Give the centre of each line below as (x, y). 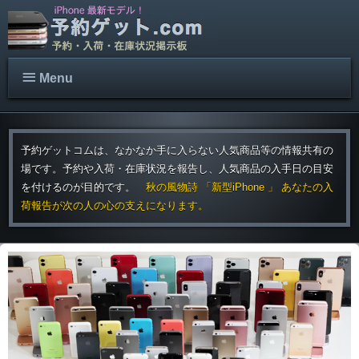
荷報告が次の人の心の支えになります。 (114, 206)
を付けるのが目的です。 (83, 187)
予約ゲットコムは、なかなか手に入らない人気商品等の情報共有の (177, 150)
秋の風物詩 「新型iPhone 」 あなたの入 (239, 187)
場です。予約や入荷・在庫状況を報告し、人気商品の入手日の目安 (177, 169)
